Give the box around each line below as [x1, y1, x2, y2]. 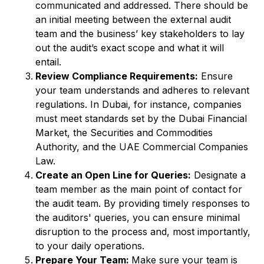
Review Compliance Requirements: [35, 70, 198, 82]
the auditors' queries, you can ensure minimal [35, 212, 240, 224]
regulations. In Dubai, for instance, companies [35, 98, 242, 111]
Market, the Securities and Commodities [35, 127, 213, 139]
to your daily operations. [35, 240, 144, 252]
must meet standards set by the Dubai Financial [35, 113, 247, 125]
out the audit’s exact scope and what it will [35, 42, 224, 54]
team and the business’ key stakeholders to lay [35, 28, 245, 40]
